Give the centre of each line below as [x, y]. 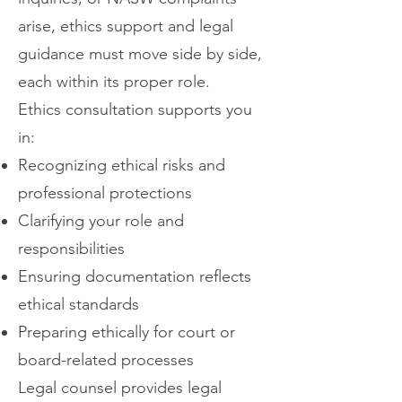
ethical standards [79, 304]
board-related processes [106, 360]
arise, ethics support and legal [126, 26]
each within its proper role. [114, 82]
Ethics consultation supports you [135, 109]
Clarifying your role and [101, 221]
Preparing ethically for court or [127, 332]
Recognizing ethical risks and [122, 165]
